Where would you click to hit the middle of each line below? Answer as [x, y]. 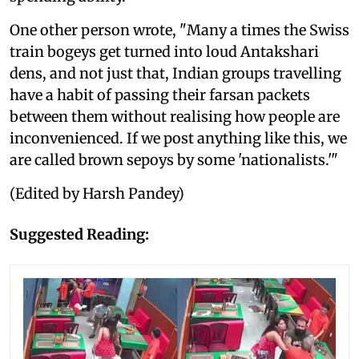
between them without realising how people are [175, 116]
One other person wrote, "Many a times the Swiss [179, 30]
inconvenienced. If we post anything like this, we [178, 138]
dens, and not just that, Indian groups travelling [175, 73]
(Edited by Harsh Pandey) [97, 193]
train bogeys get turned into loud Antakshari [164, 51]
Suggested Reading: [79, 234]
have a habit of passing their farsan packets [160, 95]
